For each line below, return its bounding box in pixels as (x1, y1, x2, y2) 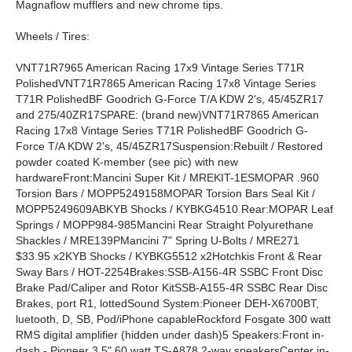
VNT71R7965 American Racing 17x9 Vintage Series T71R (16, 61, 304, 74)
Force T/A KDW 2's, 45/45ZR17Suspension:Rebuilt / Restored (16, 140, 323, 152)
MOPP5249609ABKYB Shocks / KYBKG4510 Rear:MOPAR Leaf (16, 203, 333, 215)
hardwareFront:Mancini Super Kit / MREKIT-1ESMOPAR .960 (16, 171, 319, 184)
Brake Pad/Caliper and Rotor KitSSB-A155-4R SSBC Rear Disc (16, 281, 328, 294)
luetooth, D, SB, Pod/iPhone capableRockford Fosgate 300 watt (16, 313, 331, 325)
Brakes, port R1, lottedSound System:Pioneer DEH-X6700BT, (16, 297, 319, 310)
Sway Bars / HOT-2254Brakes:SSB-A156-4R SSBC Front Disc (16, 266, 323, 278)
